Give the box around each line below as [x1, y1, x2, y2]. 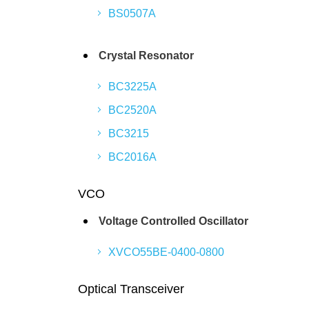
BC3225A [108, 81, 157, 92]
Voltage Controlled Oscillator [99, 215, 248, 227]
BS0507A [108, 8, 156, 19]
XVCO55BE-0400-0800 [108, 246, 224, 258]
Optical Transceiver [78, 282, 184, 296]
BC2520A [108, 104, 157, 116]
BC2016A [108, 151, 157, 163]
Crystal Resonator [99, 50, 194, 61]
